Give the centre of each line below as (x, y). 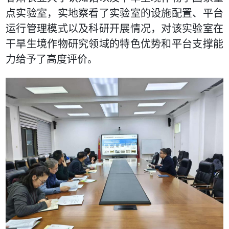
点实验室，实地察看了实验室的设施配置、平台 (114, 14)
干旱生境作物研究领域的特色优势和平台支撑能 (114, 44)
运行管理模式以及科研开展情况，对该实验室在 (114, 29)
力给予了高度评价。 (52, 60)
